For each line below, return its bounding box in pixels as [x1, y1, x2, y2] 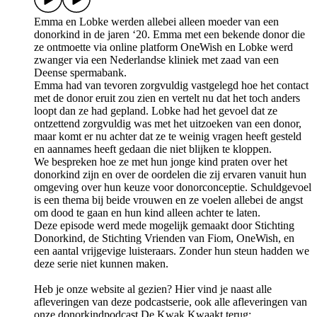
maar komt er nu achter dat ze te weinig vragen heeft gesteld [34, 130, 301, 143]
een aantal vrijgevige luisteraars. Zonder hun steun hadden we [34, 245, 309, 258]
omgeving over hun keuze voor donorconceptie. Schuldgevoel [34, 181, 311, 194]
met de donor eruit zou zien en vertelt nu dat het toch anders [34, 92, 300, 105]
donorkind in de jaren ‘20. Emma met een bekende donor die [34, 28, 305, 41]
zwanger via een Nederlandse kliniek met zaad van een [34, 54, 279, 67]
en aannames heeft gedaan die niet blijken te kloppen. [34, 143, 272, 156]
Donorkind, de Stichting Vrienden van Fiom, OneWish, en [34, 232, 294, 245]
